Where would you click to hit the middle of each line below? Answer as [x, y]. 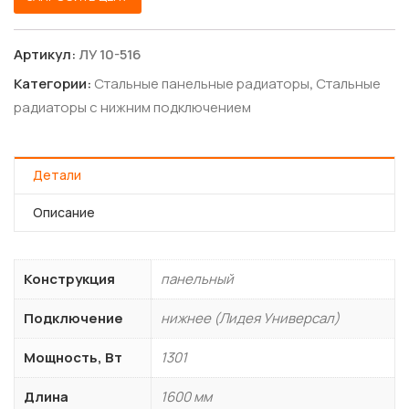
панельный [197, 278]
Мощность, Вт [73, 357]
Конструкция [69, 278]
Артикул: [45, 54]
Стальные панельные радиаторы [202, 83]
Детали [57, 174]
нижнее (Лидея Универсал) [250, 318]
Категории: [52, 83]
